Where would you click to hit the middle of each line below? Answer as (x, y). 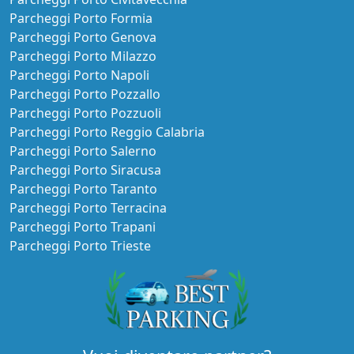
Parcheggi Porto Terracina (88, 208)
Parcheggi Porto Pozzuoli (85, 113)
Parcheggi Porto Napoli (79, 75)
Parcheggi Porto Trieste (80, 246)
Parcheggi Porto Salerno (83, 151)
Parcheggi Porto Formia (81, 19)
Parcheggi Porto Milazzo (83, 56)
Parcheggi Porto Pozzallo (85, 94)
